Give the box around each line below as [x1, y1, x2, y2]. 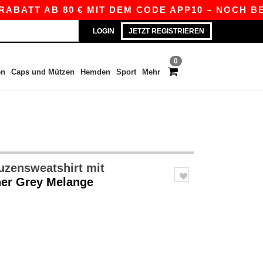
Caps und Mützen [11, 68, 75, 76]
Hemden [80, 68, 110, 76]
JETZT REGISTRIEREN [129, 27, 204, 35]
